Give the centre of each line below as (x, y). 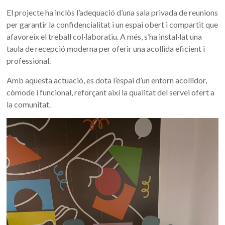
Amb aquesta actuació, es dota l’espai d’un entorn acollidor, (107, 80)
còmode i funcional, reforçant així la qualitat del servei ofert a (111, 92)
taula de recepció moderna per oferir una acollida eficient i (106, 49)
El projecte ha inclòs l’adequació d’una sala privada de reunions (113, 13)
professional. (29, 61)
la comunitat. (29, 104)
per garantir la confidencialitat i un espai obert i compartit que (113, 25)
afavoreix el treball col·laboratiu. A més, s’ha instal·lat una (104, 37)
